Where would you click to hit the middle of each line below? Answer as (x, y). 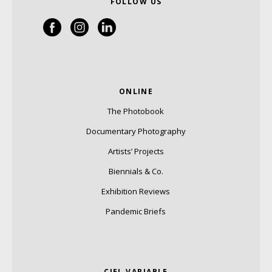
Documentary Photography (136, 131)
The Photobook (136, 111)
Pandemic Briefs (136, 211)
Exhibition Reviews (136, 191)
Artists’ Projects (136, 151)
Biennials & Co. (136, 171)
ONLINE (136, 91)
